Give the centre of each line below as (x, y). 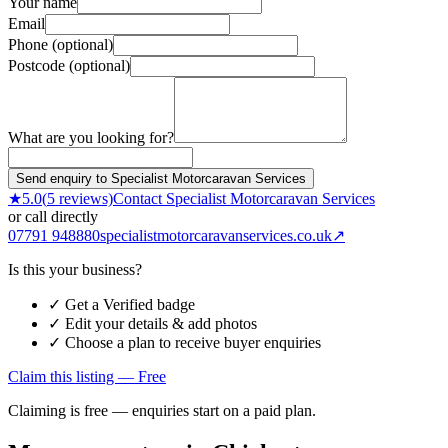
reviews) (84, 198)
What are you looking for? (91, 137)
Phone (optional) (60, 44)
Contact (139, 198)
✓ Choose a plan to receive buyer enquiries (184, 342)
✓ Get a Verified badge (121, 304)
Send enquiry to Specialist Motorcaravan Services (161, 178)
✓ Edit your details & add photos (152, 323)
